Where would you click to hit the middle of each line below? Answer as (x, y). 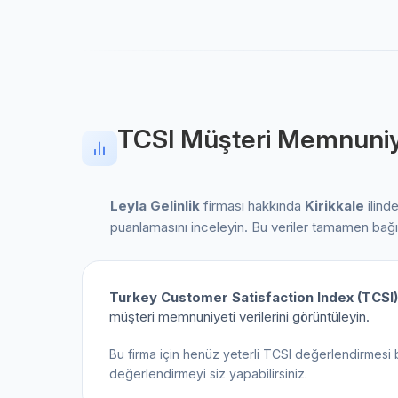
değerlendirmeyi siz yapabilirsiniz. (208, 374)
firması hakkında (252, 206)
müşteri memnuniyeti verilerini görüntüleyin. (239, 317)
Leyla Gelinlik (155, 206)
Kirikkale (334, 206)
